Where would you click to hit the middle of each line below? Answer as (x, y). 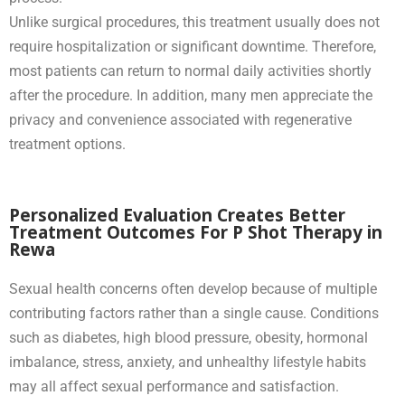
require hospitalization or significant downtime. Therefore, (193, 46)
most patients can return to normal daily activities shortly (190, 71)
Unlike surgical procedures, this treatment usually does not (194, 22)
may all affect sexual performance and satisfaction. (174, 386)
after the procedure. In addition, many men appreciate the (191, 95)
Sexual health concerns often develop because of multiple (193, 288)
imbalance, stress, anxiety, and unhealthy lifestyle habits (188, 362)
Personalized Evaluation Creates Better (177, 215)
